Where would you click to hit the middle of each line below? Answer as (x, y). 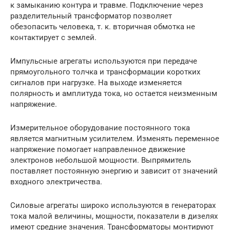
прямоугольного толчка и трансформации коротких (105, 72)
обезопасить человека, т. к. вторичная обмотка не (103, 26)
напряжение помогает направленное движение (98, 149)
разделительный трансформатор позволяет (91, 16)
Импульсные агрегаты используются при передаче (104, 61)
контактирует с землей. (53, 37)
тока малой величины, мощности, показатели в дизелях (114, 216)
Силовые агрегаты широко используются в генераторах (113, 205)
